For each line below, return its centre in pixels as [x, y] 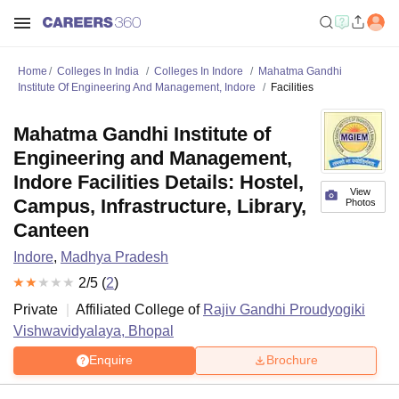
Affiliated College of [139, 309]
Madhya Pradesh [114, 257]
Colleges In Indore [199, 71]
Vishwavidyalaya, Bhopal [94, 330]
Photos [360, 202]
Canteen [51, 230]
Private [36, 309]
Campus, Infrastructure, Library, [160, 206]
